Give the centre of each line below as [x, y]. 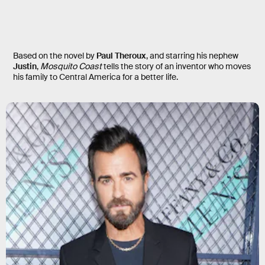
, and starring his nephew [192, 56]
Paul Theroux [121, 56]
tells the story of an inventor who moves [176, 67]
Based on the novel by [55, 56]
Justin [25, 67]
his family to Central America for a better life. [96, 77]
